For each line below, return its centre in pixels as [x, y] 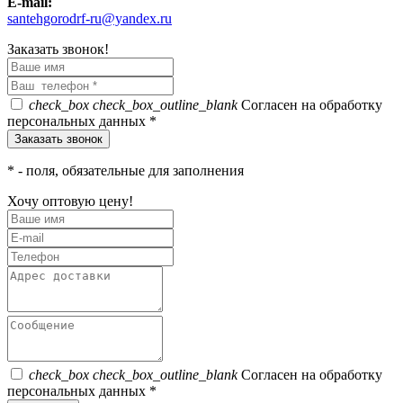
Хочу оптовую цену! [70, 201]
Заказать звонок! [58, 49]
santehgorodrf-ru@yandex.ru [90, 18]
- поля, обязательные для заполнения [131, 170]
